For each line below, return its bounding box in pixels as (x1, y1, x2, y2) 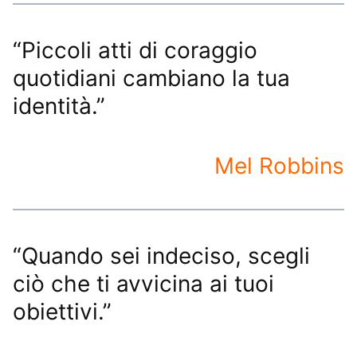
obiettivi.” (13, 297, 112, 325)
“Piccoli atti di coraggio (13, 36, 257, 64)
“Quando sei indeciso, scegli (13, 241, 310, 269)
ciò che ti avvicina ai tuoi (13, 269, 274, 297)
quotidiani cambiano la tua (13, 64, 290, 92)
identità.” (13, 92, 105, 120)
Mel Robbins (214, 151, 344, 179)
